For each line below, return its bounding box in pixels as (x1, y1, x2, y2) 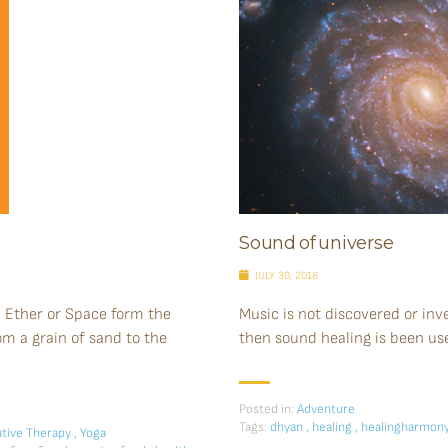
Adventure (297, 400, 355, 417)
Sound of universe (239, 231, 394, 254)
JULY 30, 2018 (252, 268, 318, 282)
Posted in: (239, 400, 294, 417)
